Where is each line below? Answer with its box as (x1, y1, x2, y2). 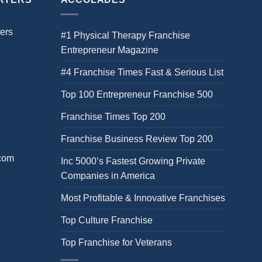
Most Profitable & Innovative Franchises (60, 192, 225, 203)
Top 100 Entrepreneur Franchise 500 (60, 89, 213, 99)
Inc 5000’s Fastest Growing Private (60, 156, 205, 166)
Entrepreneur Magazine (60, 44, 158, 55)
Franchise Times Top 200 (60, 111, 166, 122)
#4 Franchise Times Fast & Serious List (60, 67, 223, 77)
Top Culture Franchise (60, 215, 153, 225)
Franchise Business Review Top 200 (60, 133, 213, 144)
